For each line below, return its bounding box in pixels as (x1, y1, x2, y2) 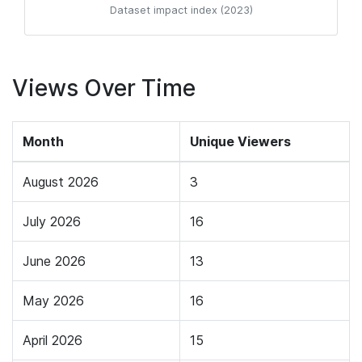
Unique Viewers (190, 133, 291, 149)
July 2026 (23, 213, 81, 229)
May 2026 (23, 293, 84, 309)
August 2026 (23, 174, 99, 190)
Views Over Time (12, 74, 196, 102)
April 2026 (23, 332, 82, 348)
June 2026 (23, 253, 86, 269)
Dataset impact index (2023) (109, 4, 253, 16)
